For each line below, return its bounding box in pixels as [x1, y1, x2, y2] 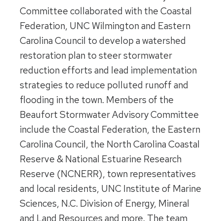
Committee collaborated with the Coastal [20, 5, 192, 18]
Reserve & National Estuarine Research [20, 153, 182, 166]
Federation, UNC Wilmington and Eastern [20, 20, 190, 33]
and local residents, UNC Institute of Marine [20, 183, 201, 195]
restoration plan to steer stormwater [20, 49, 172, 62]
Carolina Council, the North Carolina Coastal [20, 138, 200, 151]
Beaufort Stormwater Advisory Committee [20, 109, 199, 121]
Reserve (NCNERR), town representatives [20, 168, 196, 181]
